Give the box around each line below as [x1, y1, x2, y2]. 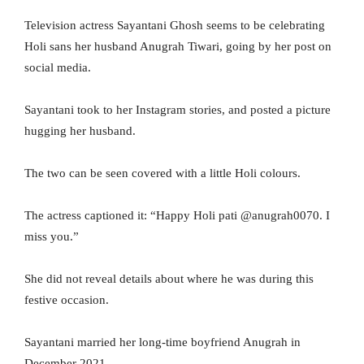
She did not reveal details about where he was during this [24, 272, 314, 286]
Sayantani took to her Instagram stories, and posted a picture [24, 103, 331, 117]
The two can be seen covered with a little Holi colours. [24, 167, 301, 180]
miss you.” [24, 230, 79, 244]
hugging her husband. [24, 124, 136, 138]
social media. [24, 61, 91, 75]
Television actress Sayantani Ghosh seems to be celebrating [24, 19, 325, 32]
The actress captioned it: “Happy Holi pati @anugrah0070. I [24, 209, 330, 223]
